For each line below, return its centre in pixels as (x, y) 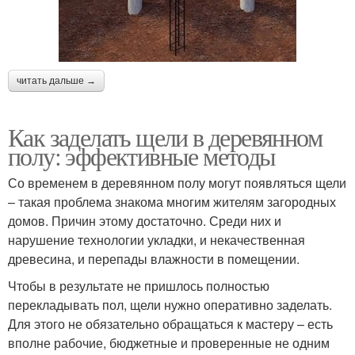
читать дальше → (56, 81)
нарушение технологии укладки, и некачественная (157, 240)
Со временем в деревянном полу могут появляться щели (177, 183)
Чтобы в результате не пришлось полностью (139, 286)
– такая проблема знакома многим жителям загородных (172, 202)
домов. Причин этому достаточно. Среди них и (145, 221)
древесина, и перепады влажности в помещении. (154, 259)
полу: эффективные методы (142, 156)
